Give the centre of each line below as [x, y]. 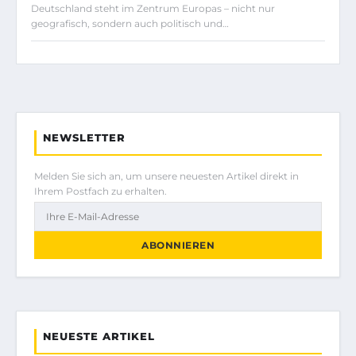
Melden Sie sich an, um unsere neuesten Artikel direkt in [166, 176]
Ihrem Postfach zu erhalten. [101, 192]
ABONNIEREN [178, 246]
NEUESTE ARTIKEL [99, 337]
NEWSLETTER [84, 138]
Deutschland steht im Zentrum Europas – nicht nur [153, 9]
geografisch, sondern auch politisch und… [130, 24]
